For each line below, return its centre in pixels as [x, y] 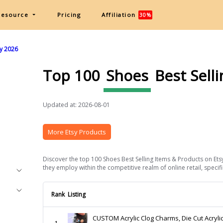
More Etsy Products [77, 132]
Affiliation [119, 15]
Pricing [69, 15]
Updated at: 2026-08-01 [76, 105]
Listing [76, 194]
